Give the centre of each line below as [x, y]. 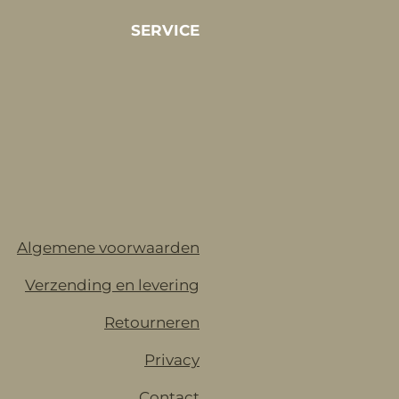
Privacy [172, 360]
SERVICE [165, 31]
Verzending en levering [112, 285]
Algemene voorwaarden [108, 248]
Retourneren [152, 323]
